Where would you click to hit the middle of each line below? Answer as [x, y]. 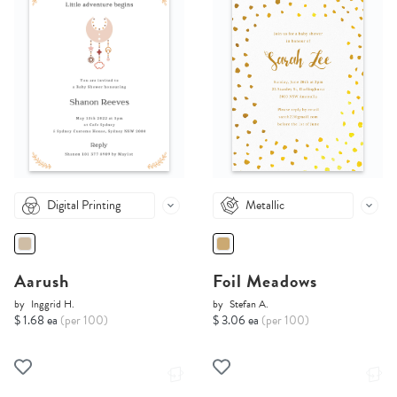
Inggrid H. [53, 304]
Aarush [42, 281]
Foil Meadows [265, 281]
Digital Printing [84, 206]
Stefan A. [249, 304]
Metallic [265, 206]
